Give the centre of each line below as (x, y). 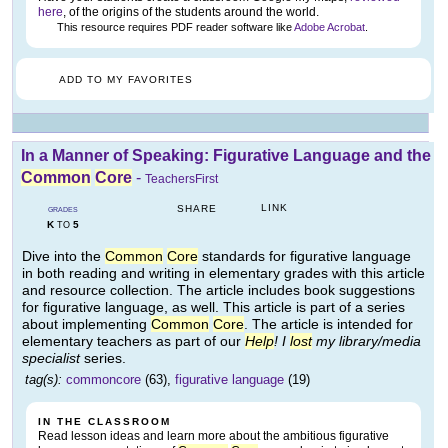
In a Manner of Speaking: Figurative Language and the (226, 156)
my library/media (366, 341)
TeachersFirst (181, 179)
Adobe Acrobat (329, 27)
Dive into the (63, 256)
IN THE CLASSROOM (104, 422)
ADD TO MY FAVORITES (126, 80)
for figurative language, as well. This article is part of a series (213, 307)
